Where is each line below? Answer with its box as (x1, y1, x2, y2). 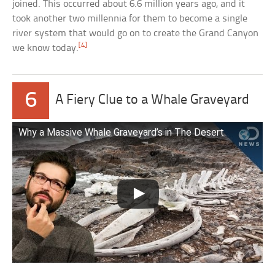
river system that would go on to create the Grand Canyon (12, 28, 259, 39)
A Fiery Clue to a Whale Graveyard (55, 93, 250, 107)
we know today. (12, 42, 79, 53)
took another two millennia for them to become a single (12, 13, 248, 24)
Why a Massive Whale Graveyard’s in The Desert (18, 126, 225, 138)
